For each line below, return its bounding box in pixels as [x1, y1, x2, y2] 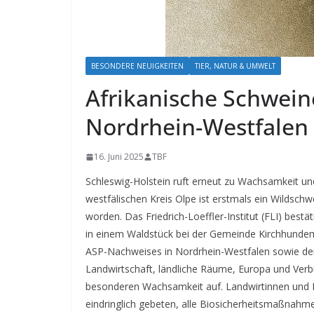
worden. [86, 210, 125, 223]
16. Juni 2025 [94, 151, 144, 163]
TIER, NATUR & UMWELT [195, 61, 275, 71]
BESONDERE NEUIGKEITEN [91, 61, 184, 71]
